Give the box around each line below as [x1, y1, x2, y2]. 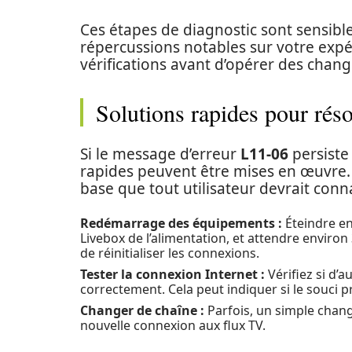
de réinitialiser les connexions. [80, 244, 259, 262]
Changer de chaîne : [80, 302, 204, 319]
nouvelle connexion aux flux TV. [80, 317, 266, 334]
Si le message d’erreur [80, 144, 240, 164]
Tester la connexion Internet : [80, 266, 265, 283]
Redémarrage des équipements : [80, 214, 282, 232]
